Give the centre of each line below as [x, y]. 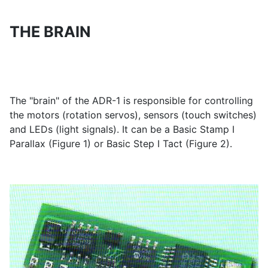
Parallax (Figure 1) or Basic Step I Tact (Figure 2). [121, 143]
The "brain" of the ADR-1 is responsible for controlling [131, 100]
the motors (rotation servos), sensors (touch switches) [133, 115]
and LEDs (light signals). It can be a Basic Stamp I [122, 129]
